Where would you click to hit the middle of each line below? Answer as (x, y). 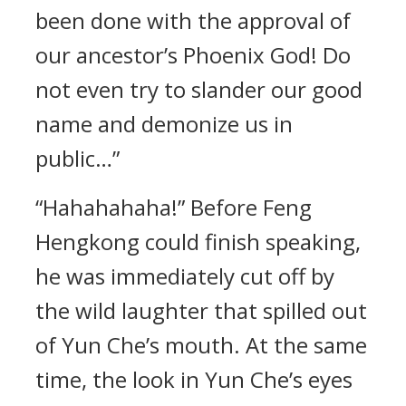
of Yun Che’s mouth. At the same (201, 345)
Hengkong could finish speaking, (198, 242)
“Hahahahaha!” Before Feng (174, 207)
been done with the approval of (193, 20)
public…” (77, 158)
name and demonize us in (164, 124)
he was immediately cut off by (185, 276)
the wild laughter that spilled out (201, 310)
